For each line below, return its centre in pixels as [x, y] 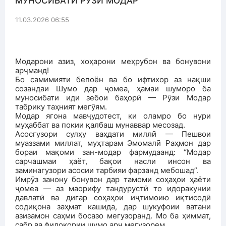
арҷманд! [32, 70]
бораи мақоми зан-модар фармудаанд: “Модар [113, 152]
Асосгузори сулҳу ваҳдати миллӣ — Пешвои [113, 134]
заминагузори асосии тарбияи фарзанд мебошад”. [107, 170]
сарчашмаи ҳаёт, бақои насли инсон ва [113, 161]
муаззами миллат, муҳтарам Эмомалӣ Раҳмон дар [113, 143]
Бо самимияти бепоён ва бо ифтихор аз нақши [113, 79]
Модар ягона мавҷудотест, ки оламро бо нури [113, 116]
